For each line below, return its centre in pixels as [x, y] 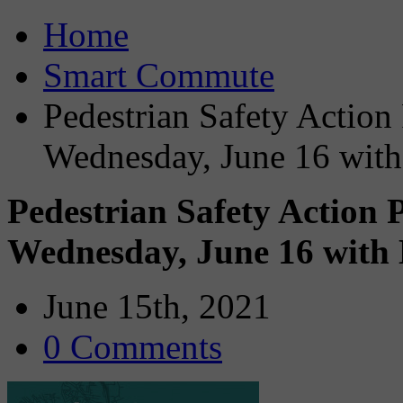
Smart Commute [159, 75]
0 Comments [133, 347]
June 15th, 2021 [157, 306]
